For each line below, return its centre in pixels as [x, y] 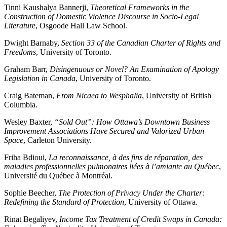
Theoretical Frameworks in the [140, 8]
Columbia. [21, 105]
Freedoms [20, 52]
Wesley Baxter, [29, 122]
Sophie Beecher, [31, 193]
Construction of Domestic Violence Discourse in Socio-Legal [101, 17]
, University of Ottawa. [161, 202]
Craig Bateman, [30, 96]
